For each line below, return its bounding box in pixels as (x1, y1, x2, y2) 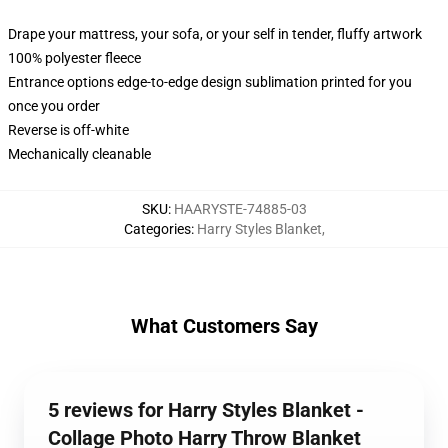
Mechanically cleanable (8, 146, 151, 162)
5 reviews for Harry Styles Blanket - (48, 398, 364, 422)
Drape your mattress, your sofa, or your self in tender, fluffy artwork (8, 26, 422, 42)
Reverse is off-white (8, 122, 129, 138)
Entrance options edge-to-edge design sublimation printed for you (8, 74, 412, 90)
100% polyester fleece (8, 50, 141, 66)
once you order (8, 98, 100, 114)
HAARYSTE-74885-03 (173, 201, 307, 217)
